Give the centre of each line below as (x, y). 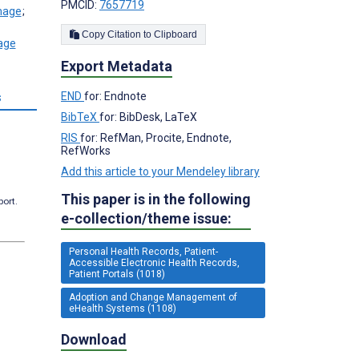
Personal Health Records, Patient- (143, 251)
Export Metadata (117, 66)
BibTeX (80, 117)
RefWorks (86, 150)
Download (94, 339)
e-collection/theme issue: (146, 218)
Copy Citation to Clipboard (175, 34)
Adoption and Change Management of (153, 297)
